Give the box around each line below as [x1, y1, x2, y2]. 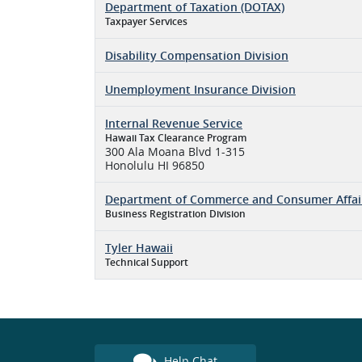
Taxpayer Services [105, 15, 187, 27]
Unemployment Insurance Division [105, 82, 296, 97]
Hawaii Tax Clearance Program [105, 132, 246, 144]
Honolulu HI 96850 [105, 158, 204, 173]
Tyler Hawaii [105, 240, 173, 255]
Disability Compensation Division [105, 48, 288, 63]
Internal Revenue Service [105, 116, 242, 131]
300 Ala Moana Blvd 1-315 [105, 144, 245, 159]
